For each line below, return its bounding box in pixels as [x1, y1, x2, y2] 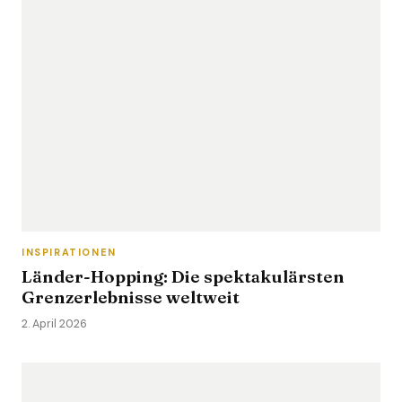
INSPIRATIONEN [22, 246, 117, 258]
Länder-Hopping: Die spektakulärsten [22, 266, 345, 287]
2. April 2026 [22, 317, 87, 331]
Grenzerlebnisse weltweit [22, 286, 240, 308]
